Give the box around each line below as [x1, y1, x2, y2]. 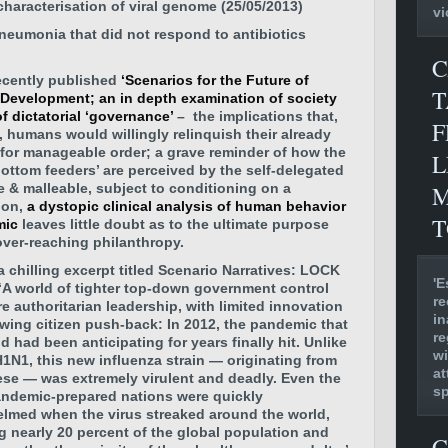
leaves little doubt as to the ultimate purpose [18, 216, 329, 232]
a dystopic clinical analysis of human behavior [27, 198, 346, 214]
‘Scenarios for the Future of [121, 72, 309, 88]
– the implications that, [173, 108, 338, 124]
